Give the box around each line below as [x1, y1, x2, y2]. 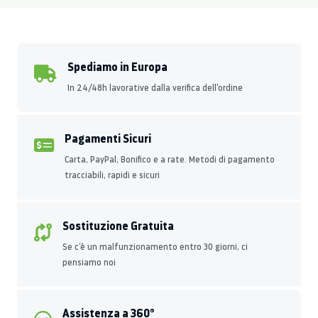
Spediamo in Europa [67, 58, 168, 75]
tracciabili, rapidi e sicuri [65, 169, 160, 180]
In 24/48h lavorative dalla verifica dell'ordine [67, 82, 243, 93]
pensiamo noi [62, 256, 116, 268]
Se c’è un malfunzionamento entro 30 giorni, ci [62, 241, 248, 252]
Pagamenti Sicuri [65, 130, 151, 146]
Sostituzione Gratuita [62, 217, 174, 234]
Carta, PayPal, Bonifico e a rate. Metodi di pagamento [65, 153, 275, 165]
